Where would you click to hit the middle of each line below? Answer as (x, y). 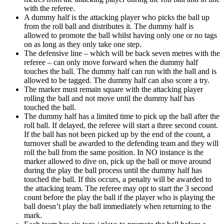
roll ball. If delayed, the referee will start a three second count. (121, 125)
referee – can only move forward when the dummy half (111, 62)
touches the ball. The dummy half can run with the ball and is (120, 71)
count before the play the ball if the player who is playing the (119, 197)
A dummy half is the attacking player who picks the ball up (117, 17)
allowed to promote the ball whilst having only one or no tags (120, 35)
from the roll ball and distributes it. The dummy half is (109, 26)
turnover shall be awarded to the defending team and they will (121, 143)
